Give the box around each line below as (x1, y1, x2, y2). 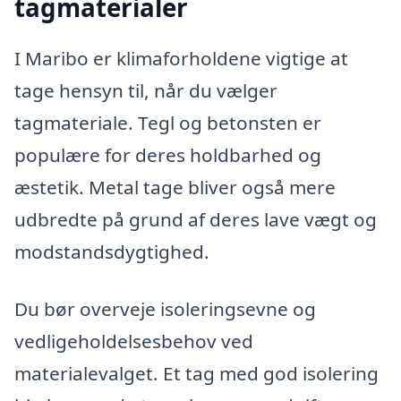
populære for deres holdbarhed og (14, 142, 321, 168)
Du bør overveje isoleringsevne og (14, 295, 316, 321)
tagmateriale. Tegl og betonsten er (14, 110, 321, 136)
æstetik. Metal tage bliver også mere (14, 175, 336, 200)
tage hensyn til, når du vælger (14, 78, 277, 104)
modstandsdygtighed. (14, 239, 209, 265)
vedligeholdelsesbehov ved (14, 328, 253, 354)
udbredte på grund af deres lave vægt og (14, 207, 377, 233)
